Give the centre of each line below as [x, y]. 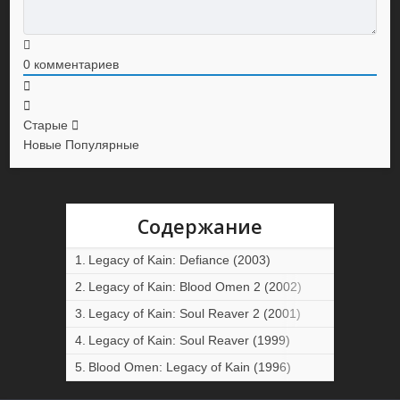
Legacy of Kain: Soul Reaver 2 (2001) [194, 313]
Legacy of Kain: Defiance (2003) [179, 259]
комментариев [75, 64]
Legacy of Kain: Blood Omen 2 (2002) [195, 286]
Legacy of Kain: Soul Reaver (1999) [189, 340]
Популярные [103, 144]
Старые [46, 125]
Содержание [200, 226]
